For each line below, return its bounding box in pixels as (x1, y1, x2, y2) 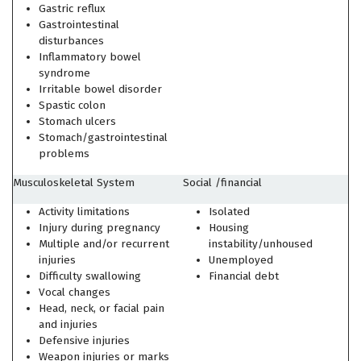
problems (39, 147, 89, 160)
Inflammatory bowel (39, 50, 141, 64)
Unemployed (209, 253, 273, 267)
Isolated (209, 205, 250, 218)
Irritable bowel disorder (39, 82, 162, 96)
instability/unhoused (209, 237, 313, 251)
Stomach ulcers (39, 114, 116, 128)
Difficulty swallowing (39, 269, 141, 283)
